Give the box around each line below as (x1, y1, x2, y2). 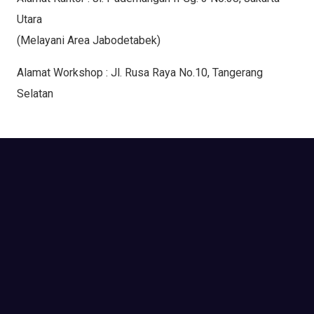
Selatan (17, 86, 53, 100)
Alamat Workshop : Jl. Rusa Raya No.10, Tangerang (17, 65, 263, 79)
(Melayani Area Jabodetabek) (17, 33, 161, 47)
